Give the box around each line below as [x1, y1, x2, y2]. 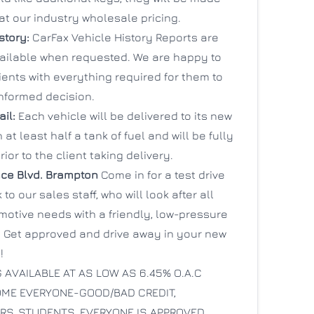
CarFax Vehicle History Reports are [29, 31, 219, 43]
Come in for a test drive [100, 168, 225, 181]
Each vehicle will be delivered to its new [18, 109, 232, 122]
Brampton [45, 168, 101, 181]
